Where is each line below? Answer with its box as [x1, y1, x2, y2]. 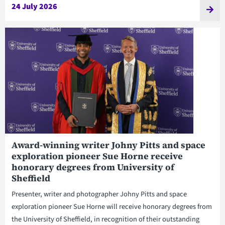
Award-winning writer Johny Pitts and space [11, 139, 205, 152]
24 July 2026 [11, 1, 57, 13]
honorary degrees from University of [11, 161, 174, 174]
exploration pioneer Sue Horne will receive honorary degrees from [11, 201, 212, 212]
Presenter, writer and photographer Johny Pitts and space [11, 189, 187, 200]
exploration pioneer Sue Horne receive [11, 150, 183, 163]
